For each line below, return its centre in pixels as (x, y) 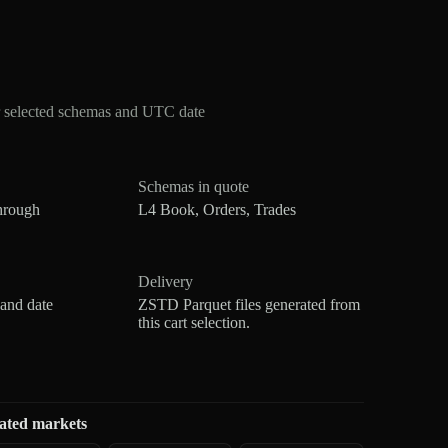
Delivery (166, 281)
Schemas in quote (194, 186)
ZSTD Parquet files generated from (249, 304)
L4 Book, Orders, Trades (217, 209)
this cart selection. (194, 322)
